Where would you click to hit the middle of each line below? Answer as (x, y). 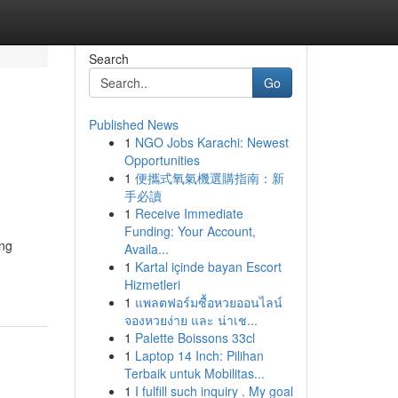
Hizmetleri (152, 284)
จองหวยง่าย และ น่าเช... (191, 320)
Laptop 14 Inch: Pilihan (199, 355)
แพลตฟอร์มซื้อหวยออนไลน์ (208, 302)
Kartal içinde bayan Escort (208, 267)
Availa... (146, 249)
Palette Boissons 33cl (195, 338)
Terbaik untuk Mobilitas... (194, 373)
